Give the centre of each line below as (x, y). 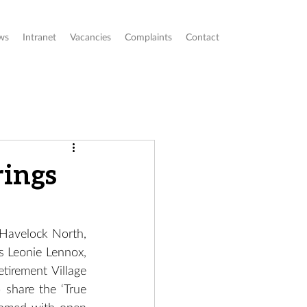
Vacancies (90, 38)
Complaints (148, 38)
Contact (202, 38)
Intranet (39, 38)
